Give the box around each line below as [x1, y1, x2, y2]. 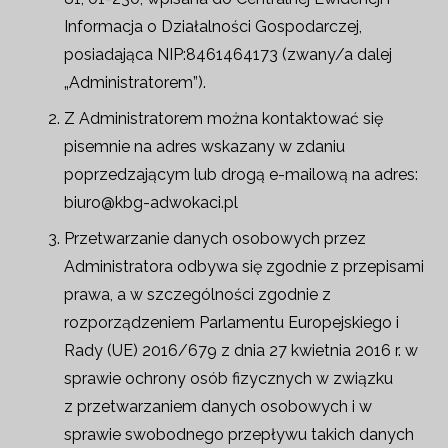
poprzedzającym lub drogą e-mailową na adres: [64, 165, 418, 184]
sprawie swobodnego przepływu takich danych [64, 425, 414, 444]
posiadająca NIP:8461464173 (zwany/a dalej [64, 45, 392, 64]
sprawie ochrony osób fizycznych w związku [64, 369, 393, 388]
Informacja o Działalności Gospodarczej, [64, 17, 362, 36]
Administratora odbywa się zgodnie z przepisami [64, 257, 424, 276]
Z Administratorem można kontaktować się [64, 109, 383, 128]
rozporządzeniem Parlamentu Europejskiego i [64, 313, 399, 332]
